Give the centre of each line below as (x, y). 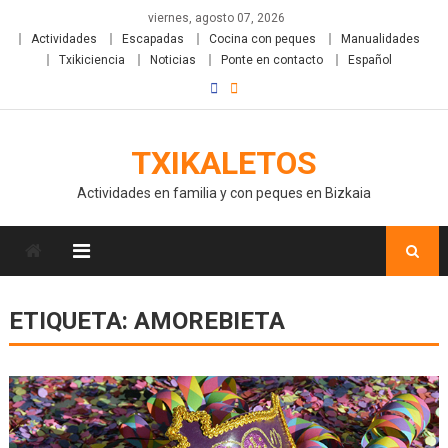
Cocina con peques (262, 39)
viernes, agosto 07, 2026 (216, 18)
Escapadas (152, 39)
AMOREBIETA (209, 321)
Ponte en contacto (271, 60)
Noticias (172, 60)
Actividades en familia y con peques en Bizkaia (224, 193)
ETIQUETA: (71, 321)
